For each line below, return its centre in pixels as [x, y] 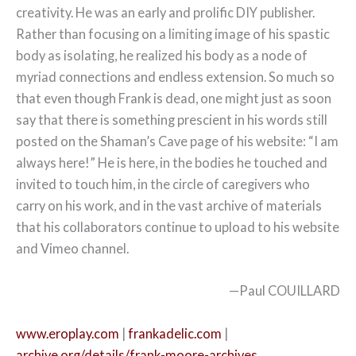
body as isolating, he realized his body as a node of [162, 56]
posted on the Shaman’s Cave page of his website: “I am [177, 141]
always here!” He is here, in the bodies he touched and [172, 163]
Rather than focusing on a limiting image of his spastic [173, 34]
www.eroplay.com [68, 333]
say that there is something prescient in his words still [172, 120]
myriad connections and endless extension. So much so [175, 77]
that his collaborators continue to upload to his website [178, 227]
